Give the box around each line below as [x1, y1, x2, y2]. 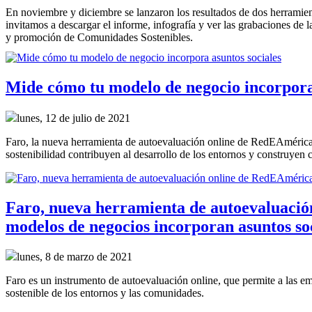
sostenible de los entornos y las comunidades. [6, 287, 204, 299]
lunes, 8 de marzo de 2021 [17, 251, 132, 263]
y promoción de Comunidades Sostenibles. [6, 31, 193, 43]
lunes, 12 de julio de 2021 [17, 111, 130, 124]
